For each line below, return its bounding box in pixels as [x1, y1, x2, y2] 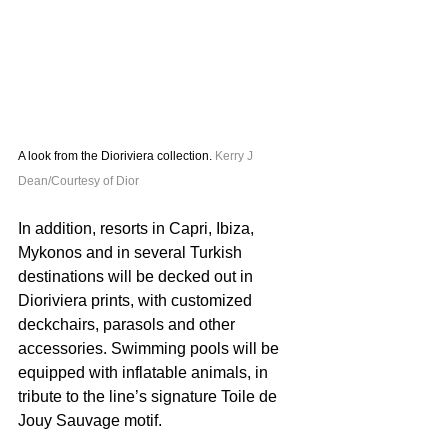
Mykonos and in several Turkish [18, 243, 246, 261]
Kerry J [215, 148, 256, 163]
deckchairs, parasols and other [18, 315, 239, 333]
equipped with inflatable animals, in [18, 363, 272, 381]
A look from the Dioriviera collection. [18, 148, 215, 163]
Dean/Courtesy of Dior [18, 173, 139, 188]
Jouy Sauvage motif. [18, 411, 162, 429]
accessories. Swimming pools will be [18, 339, 283, 357]
